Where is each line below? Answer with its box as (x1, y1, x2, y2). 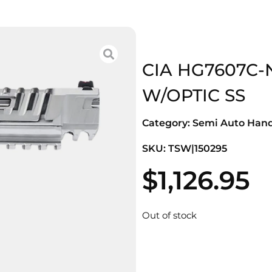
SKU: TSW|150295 (142, 143, 227, 155)
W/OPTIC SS (142, 85, 245, 106)
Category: (142, 117, 192, 129)
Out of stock (142, 209, 197, 221)
